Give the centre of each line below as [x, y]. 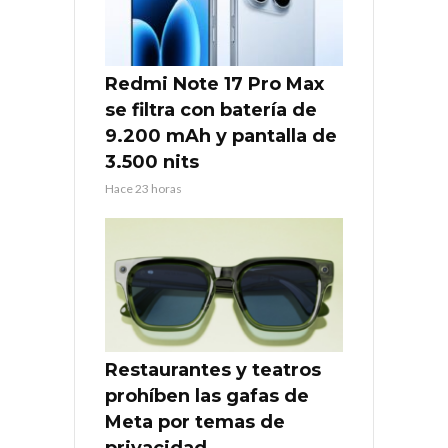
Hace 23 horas [143, 188]
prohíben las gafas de [207, 395]
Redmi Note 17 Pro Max [214, 83]
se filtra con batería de [211, 109]
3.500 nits [152, 161]
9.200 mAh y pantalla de [221, 135]
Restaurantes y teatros [213, 369]
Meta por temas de [195, 421]
